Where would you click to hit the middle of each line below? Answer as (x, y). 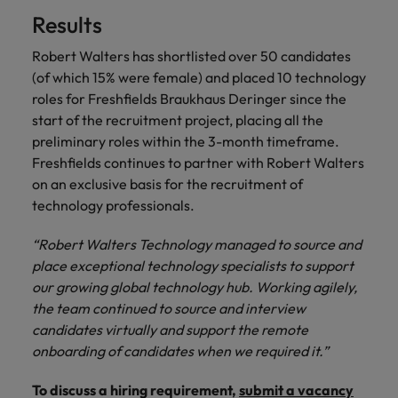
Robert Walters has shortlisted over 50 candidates (191, 56)
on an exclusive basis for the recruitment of (167, 184)
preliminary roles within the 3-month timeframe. (186, 141)
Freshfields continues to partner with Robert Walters (198, 163)
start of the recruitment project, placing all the (178, 120)
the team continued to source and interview (169, 308)
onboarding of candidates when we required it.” (182, 351)
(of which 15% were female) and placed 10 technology (199, 77)
